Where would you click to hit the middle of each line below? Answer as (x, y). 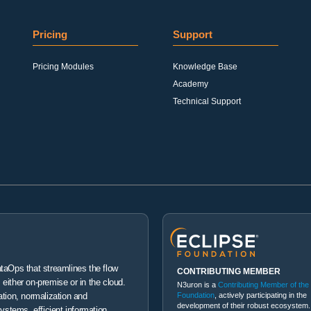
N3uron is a (197, 284)
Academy (191, 84)
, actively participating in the (261, 295)
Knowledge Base (205, 67)
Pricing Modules (64, 67)
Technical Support (207, 101)
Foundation (196, 295)
